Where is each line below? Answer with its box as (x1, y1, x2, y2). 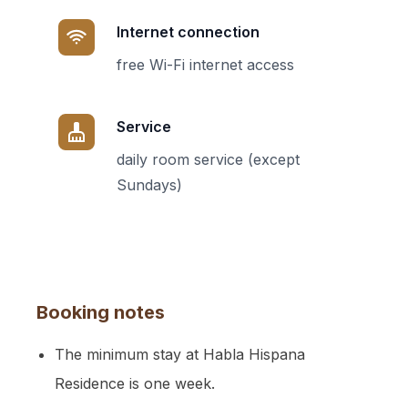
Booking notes (36, 301, 165, 323)
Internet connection (117, 23, 260, 41)
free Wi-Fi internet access (117, 56, 294, 74)
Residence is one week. (55, 374, 215, 393)
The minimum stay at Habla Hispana (55, 345, 305, 363)
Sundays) (117, 176, 182, 194)
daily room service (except (117, 150, 300, 168)
